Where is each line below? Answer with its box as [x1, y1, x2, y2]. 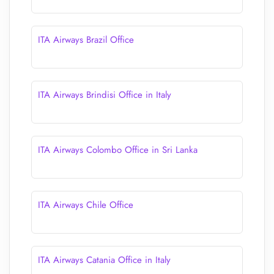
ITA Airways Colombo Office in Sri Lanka [38, 143, 198, 157]
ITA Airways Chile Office [38, 198, 133, 212]
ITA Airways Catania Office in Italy [38, 253, 171, 267]
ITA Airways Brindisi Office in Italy [38, 88, 171, 102]
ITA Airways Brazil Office [38, 33, 134, 46]
